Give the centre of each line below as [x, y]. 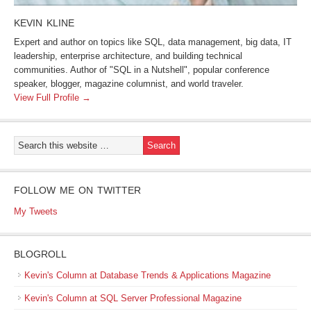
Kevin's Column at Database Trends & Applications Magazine [148, 275]
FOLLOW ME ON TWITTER [77, 190]
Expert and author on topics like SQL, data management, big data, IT [153, 42]
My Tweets [36, 211]
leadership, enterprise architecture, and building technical [128, 56]
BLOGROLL [40, 254]
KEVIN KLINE [44, 23]
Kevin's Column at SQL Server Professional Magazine [133, 298]
